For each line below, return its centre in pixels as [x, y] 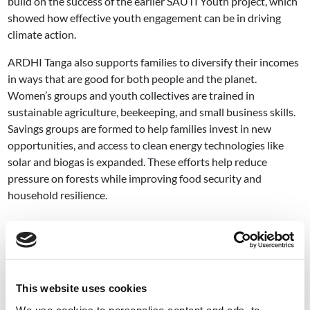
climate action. [42, 34]
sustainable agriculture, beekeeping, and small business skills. [152, 111]
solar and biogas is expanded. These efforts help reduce [138, 161]
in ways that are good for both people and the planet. [133, 78]
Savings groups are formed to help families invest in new [140, 128]
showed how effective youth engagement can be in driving [145, 17]
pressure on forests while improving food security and [135, 178]
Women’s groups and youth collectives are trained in [131, 95]
